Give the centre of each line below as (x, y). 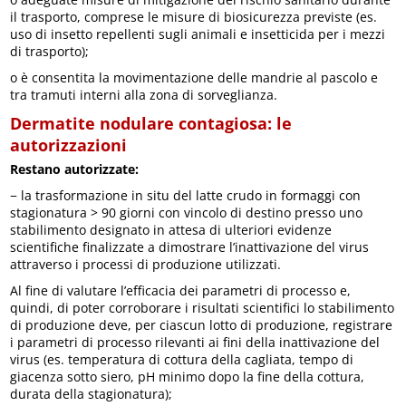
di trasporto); (50, 51)
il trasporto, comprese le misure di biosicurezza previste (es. (194, 16)
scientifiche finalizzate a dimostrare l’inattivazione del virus (190, 246)
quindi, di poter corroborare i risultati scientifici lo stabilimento (203, 307)
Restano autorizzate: (75, 169)
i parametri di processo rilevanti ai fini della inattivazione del (195, 342)
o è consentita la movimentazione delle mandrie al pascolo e (194, 77)
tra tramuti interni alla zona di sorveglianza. (144, 94)
